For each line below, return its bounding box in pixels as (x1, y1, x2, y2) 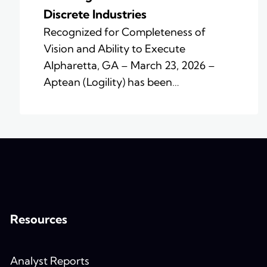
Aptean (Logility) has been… (44, 75, 179, 89)
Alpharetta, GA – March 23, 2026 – (44, 58, 215, 73)
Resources (10, 212, 67, 227)
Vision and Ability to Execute (44, 42, 185, 56)
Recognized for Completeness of (44, 25, 206, 39)
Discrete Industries (44, 7, 150, 22)
